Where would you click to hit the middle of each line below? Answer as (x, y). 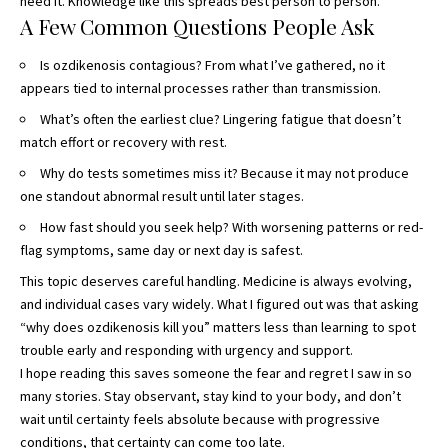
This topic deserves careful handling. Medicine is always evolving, (216, 281)
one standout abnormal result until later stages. (162, 196)
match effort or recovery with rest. (123, 142)
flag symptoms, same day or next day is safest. (161, 250)
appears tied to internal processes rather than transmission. (200, 88)
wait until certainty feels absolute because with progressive (200, 419)
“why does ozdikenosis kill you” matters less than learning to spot (218, 327)
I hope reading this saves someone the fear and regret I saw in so (216, 373)
